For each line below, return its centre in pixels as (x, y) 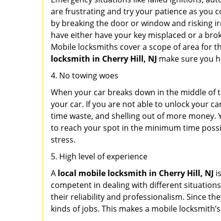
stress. (63, 140)
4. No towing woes (85, 75)
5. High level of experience (99, 156)
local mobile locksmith (102, 173)
